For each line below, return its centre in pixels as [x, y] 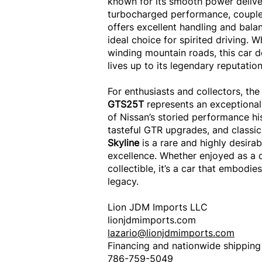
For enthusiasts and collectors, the [184, 91]
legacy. [123, 181]
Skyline [125, 143]
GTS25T [126, 104]
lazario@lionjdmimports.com [171, 233]
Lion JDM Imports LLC [158, 207]
